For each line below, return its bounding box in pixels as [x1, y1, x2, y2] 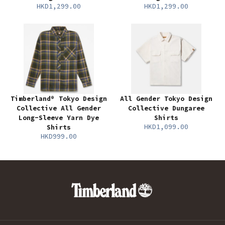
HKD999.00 [41, 132, 77, 141]
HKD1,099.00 [144, 123, 188, 131]
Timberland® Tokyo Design [11, 94, 107, 103]
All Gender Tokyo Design [120, 94, 212, 103]
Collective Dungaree [128, 104, 204, 113]
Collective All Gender [17, 104, 101, 113]
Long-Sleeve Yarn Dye [19, 114, 99, 122]
